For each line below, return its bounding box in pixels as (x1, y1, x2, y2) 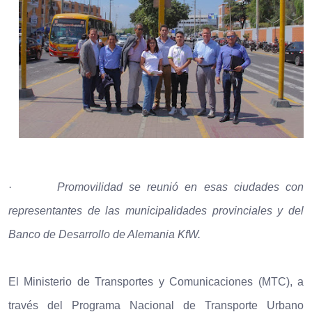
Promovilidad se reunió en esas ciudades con (56, 180, 304, 193)
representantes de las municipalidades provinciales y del (8, 204, 304, 217)
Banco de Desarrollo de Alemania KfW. (8, 228, 201, 240)
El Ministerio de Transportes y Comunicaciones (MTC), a (8, 275, 304, 288)
